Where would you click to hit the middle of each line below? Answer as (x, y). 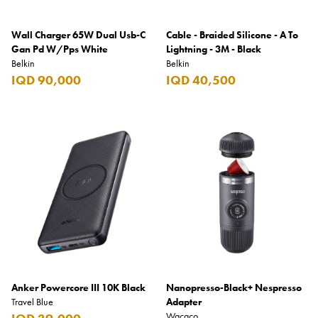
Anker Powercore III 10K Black (78, 287)
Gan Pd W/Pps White (60, 49)
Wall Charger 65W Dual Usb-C (78, 35)
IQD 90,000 (46, 80)
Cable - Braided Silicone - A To (232, 35)
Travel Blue (32, 302)
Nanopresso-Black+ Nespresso (234, 287)
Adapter (184, 302)
